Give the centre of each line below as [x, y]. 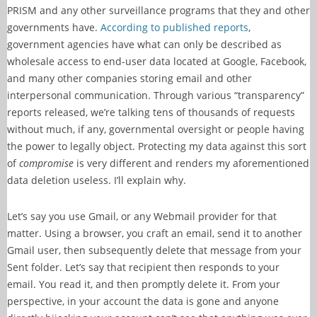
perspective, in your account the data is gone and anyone [143, 301]
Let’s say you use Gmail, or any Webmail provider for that [142, 217]
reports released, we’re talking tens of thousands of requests [151, 113]
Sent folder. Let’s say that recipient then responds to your [143, 267]
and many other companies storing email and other [129, 79]
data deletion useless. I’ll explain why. [97, 180]
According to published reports [174, 28]
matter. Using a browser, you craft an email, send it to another [155, 234]
